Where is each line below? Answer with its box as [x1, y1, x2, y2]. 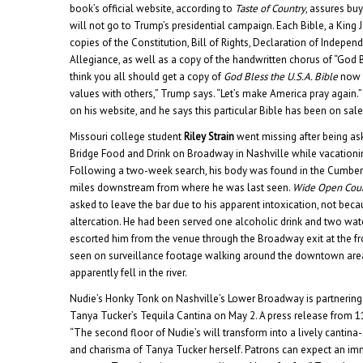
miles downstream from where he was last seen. [70, 180, 293, 194]
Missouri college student [70, 129, 185, 143]
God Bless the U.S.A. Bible [224, 69, 339, 83]
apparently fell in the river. [70, 265, 188, 280]
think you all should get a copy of [70, 69, 224, 83]
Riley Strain [184, 129, 235, 143]
